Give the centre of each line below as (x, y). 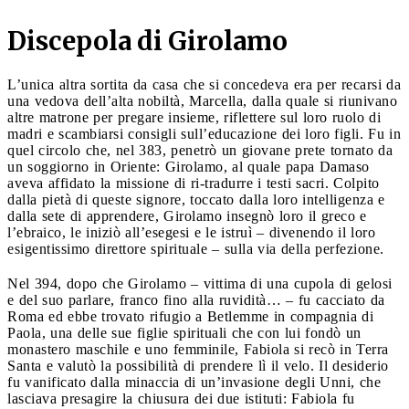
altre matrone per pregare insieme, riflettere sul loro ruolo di (194, 117)
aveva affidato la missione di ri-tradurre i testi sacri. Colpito (194, 183)
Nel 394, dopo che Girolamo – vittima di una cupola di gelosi (200, 283)
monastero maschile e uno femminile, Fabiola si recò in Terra (198, 349)
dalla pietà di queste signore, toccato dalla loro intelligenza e (196, 199)
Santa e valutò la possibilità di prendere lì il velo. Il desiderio (198, 365)
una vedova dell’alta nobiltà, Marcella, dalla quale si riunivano (202, 100)
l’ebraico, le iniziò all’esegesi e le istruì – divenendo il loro (191, 232)
